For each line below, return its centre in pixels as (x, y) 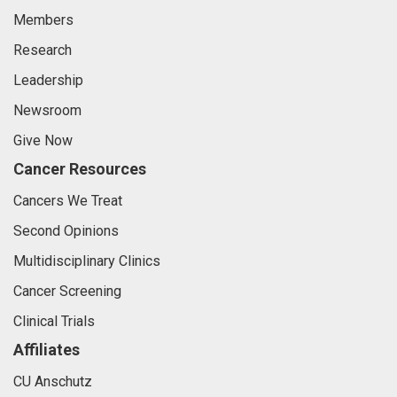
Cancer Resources (80, 168)
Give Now (43, 140)
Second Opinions (66, 230)
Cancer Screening (67, 291)
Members (43, 19)
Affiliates (47, 349)
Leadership (48, 80)
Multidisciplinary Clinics (87, 261)
